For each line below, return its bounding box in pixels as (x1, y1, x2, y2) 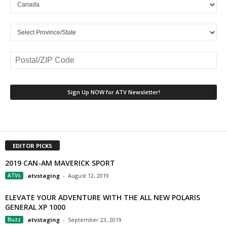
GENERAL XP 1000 (5, 202, 65, 212)
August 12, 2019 (68, 172, 109, 180)
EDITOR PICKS (13, 142, 52, 150)
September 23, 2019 (68, 216, 122, 224)
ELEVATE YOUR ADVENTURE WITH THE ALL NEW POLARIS (5, 193, 200, 203)
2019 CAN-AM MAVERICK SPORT (5, 158, 115, 168)
